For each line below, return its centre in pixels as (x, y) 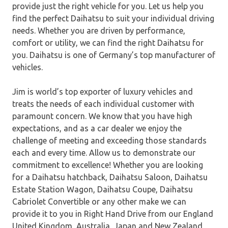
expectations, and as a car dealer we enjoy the (97, 128)
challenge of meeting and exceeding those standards (109, 140)
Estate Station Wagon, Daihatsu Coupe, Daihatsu (103, 189)
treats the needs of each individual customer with (103, 104)
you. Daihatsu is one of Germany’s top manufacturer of (114, 55)
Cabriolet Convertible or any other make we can (99, 201)
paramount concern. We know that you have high (102, 116)
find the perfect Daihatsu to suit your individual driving (113, 18)
